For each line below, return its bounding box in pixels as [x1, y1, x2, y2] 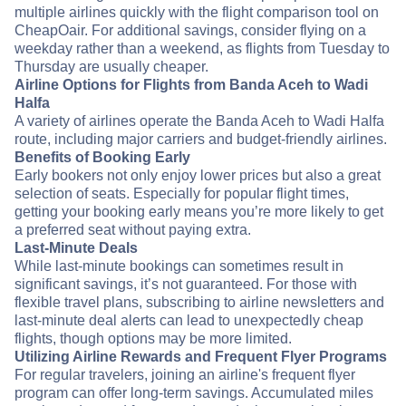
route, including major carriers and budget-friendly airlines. [14, 131, 387, 148]
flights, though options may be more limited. [14, 331, 292, 347]
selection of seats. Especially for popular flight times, [14, 186, 349, 202]
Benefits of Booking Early [14, 150, 190, 166]
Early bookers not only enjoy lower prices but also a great [14, 168, 381, 184]
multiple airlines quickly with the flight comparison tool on [14, 5, 379, 21]
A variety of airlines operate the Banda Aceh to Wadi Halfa [14, 113, 384, 130]
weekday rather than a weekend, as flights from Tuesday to [14, 41, 390, 57]
